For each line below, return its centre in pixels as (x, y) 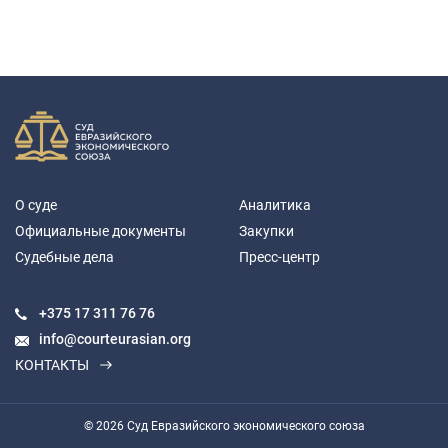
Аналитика (275, 205)
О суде (36, 205)
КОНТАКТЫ (52, 365)
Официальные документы (100, 231)
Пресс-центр (279, 257)
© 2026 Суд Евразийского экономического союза (224, 426)
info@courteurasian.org (115, 339)
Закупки (266, 231)
